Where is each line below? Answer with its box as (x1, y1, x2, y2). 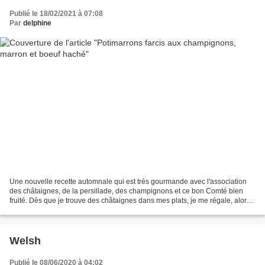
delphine (23, 19, 51, 28)
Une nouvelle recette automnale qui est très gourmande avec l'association (9, 177, 247, 186)
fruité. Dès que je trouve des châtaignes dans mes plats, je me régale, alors (9, 196, 250, 205)
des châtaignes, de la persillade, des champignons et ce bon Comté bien (9, 186, 243, 195)
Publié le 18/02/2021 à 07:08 (9, 9, 103, 18)
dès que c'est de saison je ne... (9, 205, 108, 214)
